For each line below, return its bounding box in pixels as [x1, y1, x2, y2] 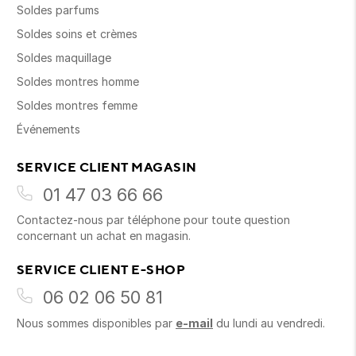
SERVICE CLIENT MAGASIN [17, 159, 197, 176]
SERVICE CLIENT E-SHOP [17, 261, 186, 278]
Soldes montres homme [17, 75, 139, 89]
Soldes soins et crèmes [17, 27, 137, 41]
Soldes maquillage [17, 51, 111, 65]
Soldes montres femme [17, 99, 137, 113]
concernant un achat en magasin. [17, 229, 191, 243]
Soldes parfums [17, 3, 99, 17]
